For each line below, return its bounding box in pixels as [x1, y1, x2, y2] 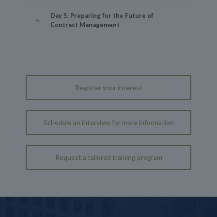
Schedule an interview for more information [43, 118, 174, 126]
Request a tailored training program [55, 153, 162, 161]
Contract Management [50, 21, 120, 29]
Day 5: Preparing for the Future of [50, 12, 154, 19]
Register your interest [75, 83, 142, 92]
